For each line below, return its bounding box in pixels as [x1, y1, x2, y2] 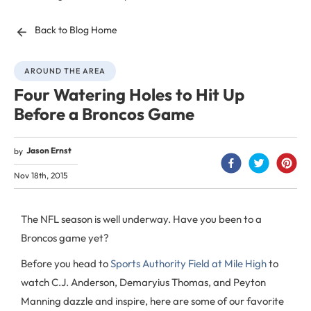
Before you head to [21, 257, 110, 270]
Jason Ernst [26, 145, 72, 155]
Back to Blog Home [35, 24, 117, 36]
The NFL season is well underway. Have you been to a [21, 212, 262, 226]
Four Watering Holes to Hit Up [14, 84, 244, 105]
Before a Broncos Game [14, 103, 194, 124]
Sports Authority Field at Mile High [110, 257, 267, 270]
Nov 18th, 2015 [14, 170, 67, 180]
